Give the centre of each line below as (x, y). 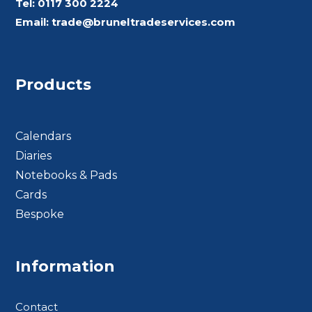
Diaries (34, 156)
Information (65, 266)
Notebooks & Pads (67, 175)
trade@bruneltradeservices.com (144, 22)
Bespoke (40, 214)
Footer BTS (39, 232)
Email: (34, 22)
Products (54, 85)
